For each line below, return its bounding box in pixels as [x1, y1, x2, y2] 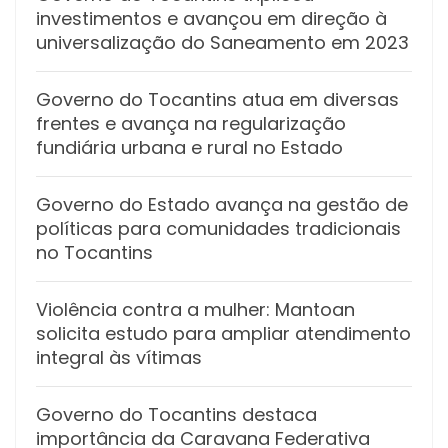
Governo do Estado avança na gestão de [36, 191, 408, 217]
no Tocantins [36, 239, 153, 265]
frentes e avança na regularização [36, 110, 346, 136]
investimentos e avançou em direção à [36, 5, 387, 31]
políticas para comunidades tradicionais [36, 215, 401, 241]
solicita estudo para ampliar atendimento [36, 320, 411, 346]
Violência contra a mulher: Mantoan [36, 296, 355, 322]
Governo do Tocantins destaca [36, 401, 317, 427]
